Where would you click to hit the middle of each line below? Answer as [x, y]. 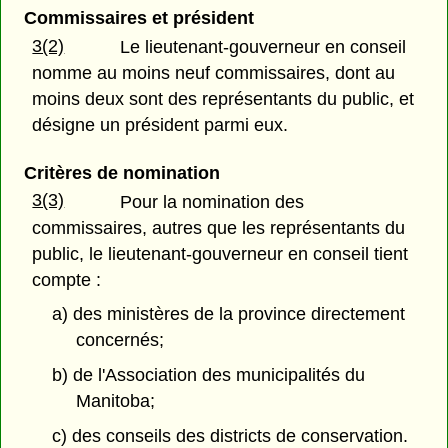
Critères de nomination [121, 172]
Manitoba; [116, 401]
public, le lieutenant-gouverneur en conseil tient [220, 253]
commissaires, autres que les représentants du [219, 227]
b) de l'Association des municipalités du [208, 375]
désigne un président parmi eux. [160, 125]
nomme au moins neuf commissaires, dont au [214, 73]
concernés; [120, 340]
